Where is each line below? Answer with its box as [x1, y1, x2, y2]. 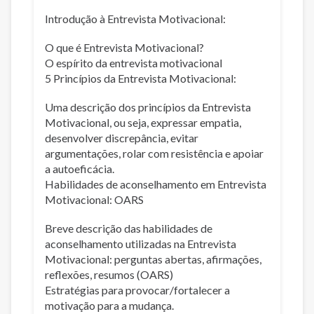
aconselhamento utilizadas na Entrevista [45, 237, 236, 251]
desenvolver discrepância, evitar [45, 131, 198, 145]
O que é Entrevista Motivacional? [45, 40, 206, 54]
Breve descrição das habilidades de [45, 221, 212, 235]
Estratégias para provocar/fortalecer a [45, 283, 230, 297]
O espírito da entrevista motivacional [45, 55, 222, 69]
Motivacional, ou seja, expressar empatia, [45, 116, 241, 130]
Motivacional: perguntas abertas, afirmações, [45, 252, 261, 266]
